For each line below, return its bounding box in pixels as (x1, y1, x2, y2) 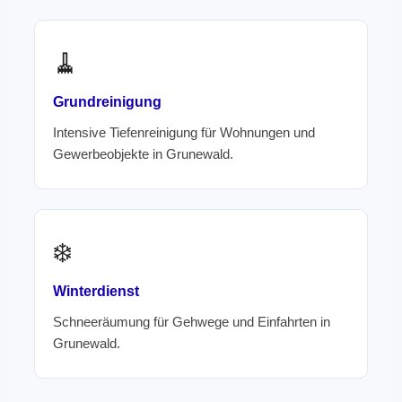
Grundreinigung (53, 94, 162, 109)
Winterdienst (53, 284, 139, 299)
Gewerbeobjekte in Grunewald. (53, 147, 233, 162)
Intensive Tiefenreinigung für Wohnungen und (53, 126, 315, 140)
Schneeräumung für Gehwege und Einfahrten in (53, 315, 330, 329)
